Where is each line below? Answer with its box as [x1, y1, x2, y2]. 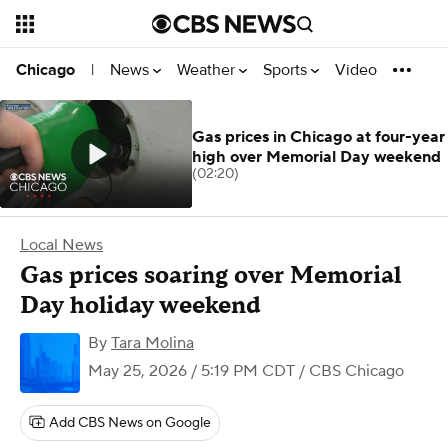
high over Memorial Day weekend [192, 147, 441, 167]
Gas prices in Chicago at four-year [192, 127, 445, 147]
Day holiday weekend [20, 290, 261, 321]
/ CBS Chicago [295, 361, 404, 381]
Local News [20, 235, 103, 255]
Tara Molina [111, 333, 194, 353]
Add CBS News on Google [49, 414, 211, 432]
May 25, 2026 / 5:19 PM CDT [88, 361, 295, 381]
